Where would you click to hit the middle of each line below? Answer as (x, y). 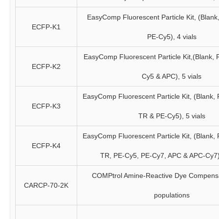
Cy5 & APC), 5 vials (172, 76)
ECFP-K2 (46, 66)
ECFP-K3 (46, 106)
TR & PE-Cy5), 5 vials (172, 116)
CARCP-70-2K (46, 185)
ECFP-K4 (46, 146)
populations (172, 195)
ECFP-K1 (46, 27)
